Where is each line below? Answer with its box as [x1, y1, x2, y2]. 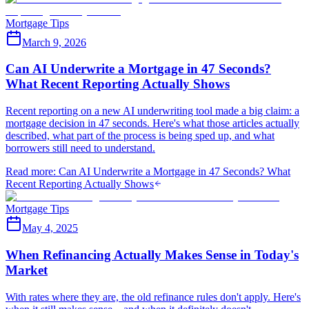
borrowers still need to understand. [6, 142, 155, 154]
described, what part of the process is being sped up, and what [6, 130, 275, 142]
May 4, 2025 [22, 222, 78, 235]
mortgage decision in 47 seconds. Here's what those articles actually [6, 117, 299, 130]
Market [6, 262, 48, 277]
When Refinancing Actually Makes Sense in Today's [6, 247, 299, 262]
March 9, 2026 [22, 36, 86, 48]
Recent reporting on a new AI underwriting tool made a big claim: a [6, 105, 299, 117]
